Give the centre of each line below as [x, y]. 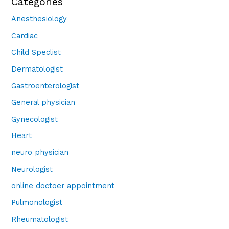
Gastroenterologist [45, 86]
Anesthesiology [39, 19]
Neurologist [32, 169]
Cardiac [25, 36]
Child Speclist [36, 52]
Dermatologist [37, 69]
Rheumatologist [40, 219]
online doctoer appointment [63, 186]
